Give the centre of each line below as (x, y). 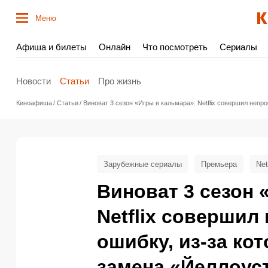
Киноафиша (34, 103)
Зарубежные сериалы (143, 164)
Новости (33, 81)
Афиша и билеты (51, 47)
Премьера (219, 164)
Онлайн (115, 47)
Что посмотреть (175, 47)
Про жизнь (120, 81)
